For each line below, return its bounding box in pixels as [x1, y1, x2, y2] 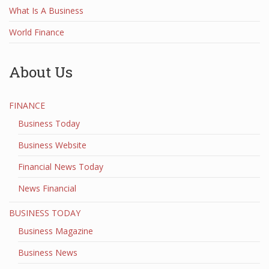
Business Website [18, 139, 86, 151]
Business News [18, 247, 77, 258]
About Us [9, 62, 73, 82]
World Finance [9, 26, 64, 38]
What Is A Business [9, 5, 83, 16]
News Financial [18, 183, 76, 194]
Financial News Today [18, 161, 103, 172]
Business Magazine [18, 225, 93, 237]
